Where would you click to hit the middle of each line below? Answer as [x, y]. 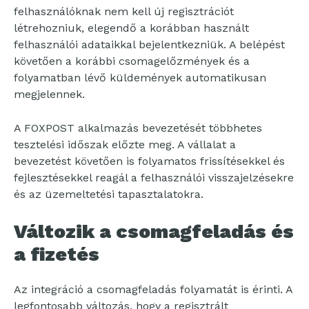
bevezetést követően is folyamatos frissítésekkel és [149, 161]
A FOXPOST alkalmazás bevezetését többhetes [138, 128]
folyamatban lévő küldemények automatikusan [140, 78]
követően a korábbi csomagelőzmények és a [132, 61]
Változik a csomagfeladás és [154, 231]
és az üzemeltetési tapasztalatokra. [109, 194]
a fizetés [57, 254]
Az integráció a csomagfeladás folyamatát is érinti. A [153, 289]
